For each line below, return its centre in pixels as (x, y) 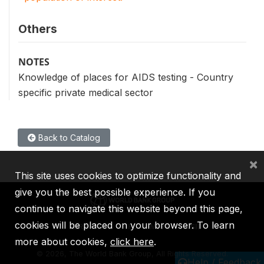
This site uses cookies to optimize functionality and (128, 176)
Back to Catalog (68, 138)
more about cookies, (62, 242)
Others (38, 29)
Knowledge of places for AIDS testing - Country (126, 77)
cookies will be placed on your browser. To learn (125, 225)
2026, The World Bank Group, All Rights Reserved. (136, 254)
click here (132, 242)
